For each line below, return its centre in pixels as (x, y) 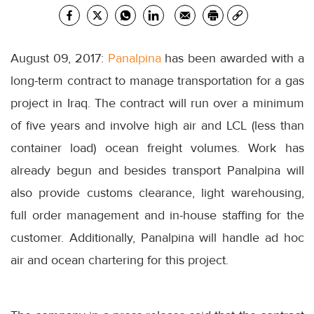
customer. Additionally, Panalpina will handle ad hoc (157, 237)
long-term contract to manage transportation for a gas (157, 80)
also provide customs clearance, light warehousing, (157, 192)
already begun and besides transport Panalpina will (157, 170)
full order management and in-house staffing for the (157, 215)
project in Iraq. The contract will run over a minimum (157, 103)
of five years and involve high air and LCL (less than (157, 125)
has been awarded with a (232, 58)
